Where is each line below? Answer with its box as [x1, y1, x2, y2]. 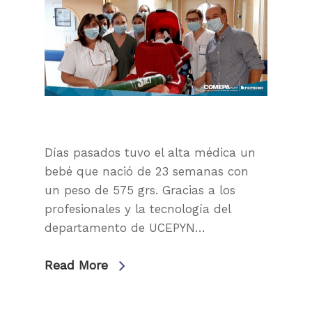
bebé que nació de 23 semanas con [45, 164, 249, 178]
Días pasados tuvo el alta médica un [45, 145, 256, 159]
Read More [45, 257, 108, 272]
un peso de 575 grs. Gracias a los [45, 182, 235, 197]
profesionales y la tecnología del [45, 201, 231, 216]
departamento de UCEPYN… [45, 220, 205, 235]
